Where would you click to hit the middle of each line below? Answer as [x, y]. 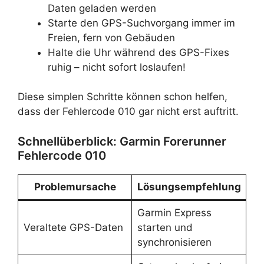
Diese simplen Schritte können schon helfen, [123, 97]
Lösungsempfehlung [189, 187]
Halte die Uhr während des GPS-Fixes [138, 52]
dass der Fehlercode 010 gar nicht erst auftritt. [128, 111]
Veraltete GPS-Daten [73, 227]
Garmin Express [174, 212]
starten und [165, 227]
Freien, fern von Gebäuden [111, 37]
